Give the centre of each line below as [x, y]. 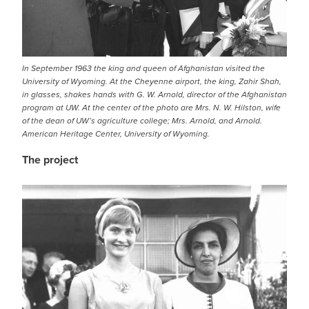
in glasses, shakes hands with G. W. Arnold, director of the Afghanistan [154, 95]
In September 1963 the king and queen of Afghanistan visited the [143, 69]
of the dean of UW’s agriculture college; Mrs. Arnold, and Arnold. [142, 121]
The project [50, 160]
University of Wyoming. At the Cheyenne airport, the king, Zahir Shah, [152, 82]
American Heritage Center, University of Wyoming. [116, 134]
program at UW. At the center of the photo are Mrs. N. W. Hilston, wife [151, 108]
